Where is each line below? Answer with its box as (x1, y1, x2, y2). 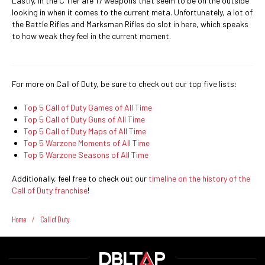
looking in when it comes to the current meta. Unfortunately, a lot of (12, 7, 253, 17)
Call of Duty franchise (12, 185, 88, 195)
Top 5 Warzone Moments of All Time (24, 138, 150, 148)
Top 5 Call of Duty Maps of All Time (24, 126, 146, 136)
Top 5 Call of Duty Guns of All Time (24, 114, 145, 124)
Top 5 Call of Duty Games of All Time (24, 102, 152, 112)
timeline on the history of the (148, 173, 250, 183)
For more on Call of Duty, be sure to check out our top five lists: (12, 79, 237, 89)
